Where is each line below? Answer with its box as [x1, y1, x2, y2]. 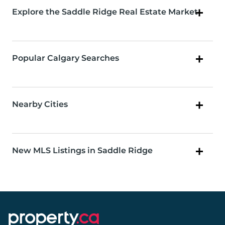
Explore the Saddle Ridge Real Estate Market [12, 7, 198, 17]
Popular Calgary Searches [12, 53, 119, 63]
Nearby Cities [12, 99, 68, 109]
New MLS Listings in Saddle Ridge [12, 146, 153, 156]
